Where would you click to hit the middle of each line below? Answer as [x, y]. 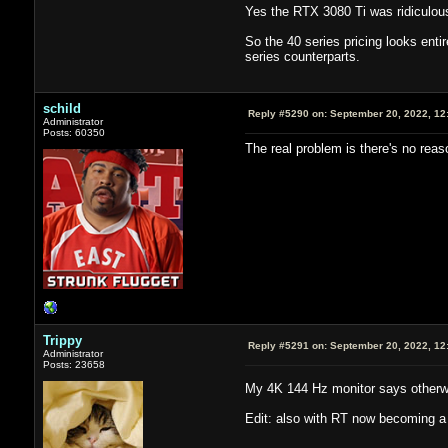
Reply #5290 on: [287, 113]
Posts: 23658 [73, 364]
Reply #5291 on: [287, 345]
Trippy [62, 340]
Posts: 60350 [73, 132]
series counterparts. [302, 56]
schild [61, 108]
